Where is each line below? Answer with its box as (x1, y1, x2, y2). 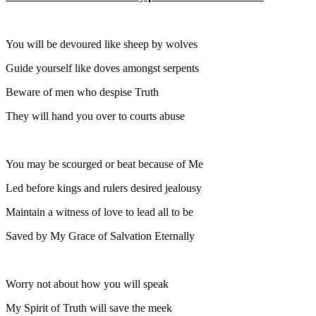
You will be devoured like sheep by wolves (6, 37, 197, 50)
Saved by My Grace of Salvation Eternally (6, 229, 195, 242)
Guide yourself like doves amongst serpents (6, 61, 199, 74)
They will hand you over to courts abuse (6, 109, 185, 122)
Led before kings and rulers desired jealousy (6, 181, 202, 194)
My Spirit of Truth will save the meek (6, 301, 172, 314)
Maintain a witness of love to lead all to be (6, 205, 193, 218)
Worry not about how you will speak (6, 277, 169, 290)
